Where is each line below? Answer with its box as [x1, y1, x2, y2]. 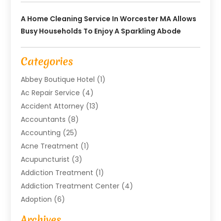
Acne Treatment [21, 141, 79, 151]
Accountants [21, 114, 66, 124]
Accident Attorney [21, 101, 84, 111]
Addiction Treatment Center [21, 181, 120, 191]
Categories [21, 54, 74, 69]
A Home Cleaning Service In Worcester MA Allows [21, 13, 197, 24]
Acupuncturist [21, 154, 70, 164]
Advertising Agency [21, 207, 87, 218]
